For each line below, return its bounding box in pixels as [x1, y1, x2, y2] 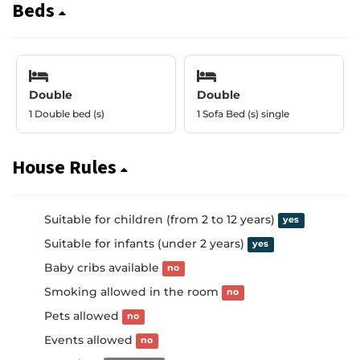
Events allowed [44, 332, 136, 347]
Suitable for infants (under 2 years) [44, 235, 247, 251]
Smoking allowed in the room [44, 284, 222, 299]
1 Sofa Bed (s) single [197, 107, 289, 120]
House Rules [12, 154, 121, 180]
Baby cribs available [44, 260, 162, 275]
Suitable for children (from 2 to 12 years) [44, 211, 278, 227]
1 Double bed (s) [29, 107, 104, 120]
